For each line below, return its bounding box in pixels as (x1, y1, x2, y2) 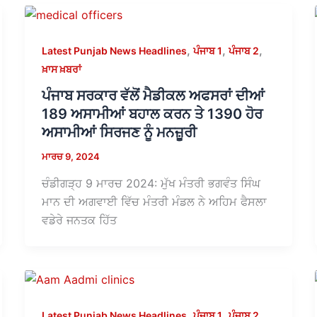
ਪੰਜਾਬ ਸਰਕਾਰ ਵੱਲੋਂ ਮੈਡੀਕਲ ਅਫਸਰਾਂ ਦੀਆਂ (41, 87, 265, 105)
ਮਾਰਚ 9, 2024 (41, 151, 100, 163)
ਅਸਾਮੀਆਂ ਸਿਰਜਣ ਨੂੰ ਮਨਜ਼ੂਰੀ (41, 124, 197, 142)
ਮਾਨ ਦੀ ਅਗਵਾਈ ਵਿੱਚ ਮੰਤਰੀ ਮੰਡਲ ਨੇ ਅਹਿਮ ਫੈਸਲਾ (41, 194, 267, 209)
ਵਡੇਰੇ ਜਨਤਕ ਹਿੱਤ (41, 212, 117, 227)
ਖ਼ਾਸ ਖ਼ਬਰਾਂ (41, 62, 81, 75)
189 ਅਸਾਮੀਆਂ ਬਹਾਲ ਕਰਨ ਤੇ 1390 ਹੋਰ (41, 105, 263, 123)
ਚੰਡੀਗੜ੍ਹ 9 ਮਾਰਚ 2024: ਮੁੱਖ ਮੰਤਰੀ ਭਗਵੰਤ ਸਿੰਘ (41, 175, 260, 190)
